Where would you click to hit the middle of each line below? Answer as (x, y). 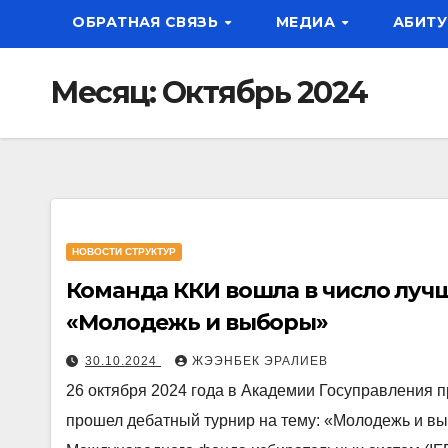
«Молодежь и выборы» (197, 322)
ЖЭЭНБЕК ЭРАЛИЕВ (260, 361)
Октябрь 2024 (264, 92)
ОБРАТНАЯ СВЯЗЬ (147, 22)
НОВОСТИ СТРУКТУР (124, 251)
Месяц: (106, 92)
